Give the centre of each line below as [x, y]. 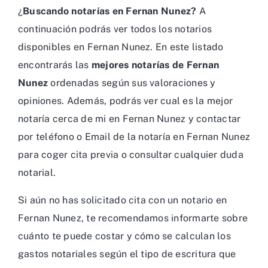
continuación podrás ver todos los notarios [115, 29]
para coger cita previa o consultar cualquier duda [131, 155]
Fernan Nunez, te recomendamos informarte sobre [133, 218]
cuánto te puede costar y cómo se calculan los [124, 236]
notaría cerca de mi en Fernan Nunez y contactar [130, 119]
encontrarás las [55, 65]
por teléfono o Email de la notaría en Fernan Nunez [134, 137]
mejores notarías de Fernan [155, 65]
